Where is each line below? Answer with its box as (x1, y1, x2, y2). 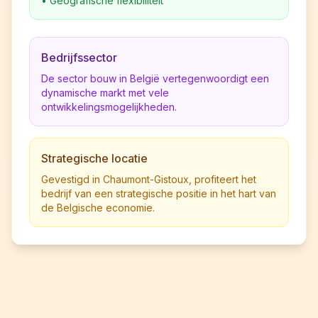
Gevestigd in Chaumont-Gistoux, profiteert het (41, 173, 256, 185)
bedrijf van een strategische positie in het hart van (41, 187, 276, 199)
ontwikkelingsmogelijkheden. (41, 101, 177, 113)
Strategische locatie (41, 151, 148, 165)
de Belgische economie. (41, 202, 155, 214)
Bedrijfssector (41, 50, 117, 65)
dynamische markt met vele (41, 87, 169, 99)
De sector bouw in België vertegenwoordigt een (41, 72, 269, 84)
